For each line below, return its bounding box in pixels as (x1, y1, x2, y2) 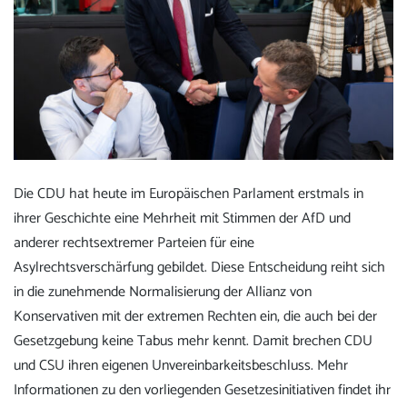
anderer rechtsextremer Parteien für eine (14, 231, 254, 256)
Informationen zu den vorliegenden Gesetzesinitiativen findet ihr (14, 378, 391, 403)
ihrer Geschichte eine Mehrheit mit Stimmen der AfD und (14, 206, 351, 232)
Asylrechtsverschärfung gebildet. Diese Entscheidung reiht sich (14, 255, 385, 281)
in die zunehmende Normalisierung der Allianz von (14, 280, 312, 305)
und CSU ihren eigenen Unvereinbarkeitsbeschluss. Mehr (14, 353, 348, 379)
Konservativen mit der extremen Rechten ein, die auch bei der (14, 304, 377, 330)
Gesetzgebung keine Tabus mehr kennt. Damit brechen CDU (14, 329, 372, 354)
